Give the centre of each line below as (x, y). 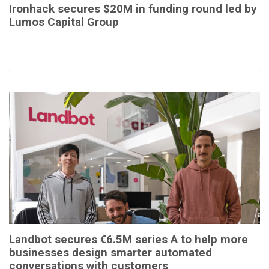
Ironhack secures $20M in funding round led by (133, 8)
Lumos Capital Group (64, 22)
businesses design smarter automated (110, 252)
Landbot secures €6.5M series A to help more (128, 239)
